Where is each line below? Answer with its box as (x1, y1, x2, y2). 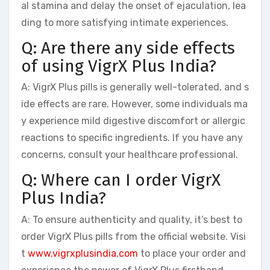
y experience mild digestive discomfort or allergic (21, 115, 245, 127)
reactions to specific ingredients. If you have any (21, 132, 243, 144)
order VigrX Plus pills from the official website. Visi (21, 230, 246, 242)
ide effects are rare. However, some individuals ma (21, 98, 248, 110)
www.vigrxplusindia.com (28, 247, 138, 259)
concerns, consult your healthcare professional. (21, 149, 238, 161)
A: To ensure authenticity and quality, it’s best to (21, 213, 242, 225)
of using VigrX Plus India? (21, 55, 216, 76)
